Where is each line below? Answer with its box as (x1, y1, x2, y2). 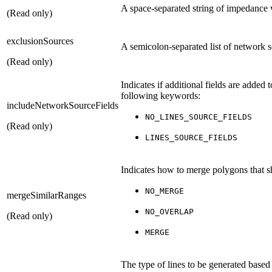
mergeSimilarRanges (7, 189, 86, 200)
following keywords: (121, 90, 200, 101)
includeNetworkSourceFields (7, 100, 118, 110)
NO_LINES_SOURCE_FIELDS (145, 112, 252, 121)
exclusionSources (7, 35, 73, 46)
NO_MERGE (145, 186, 184, 195)
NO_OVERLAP (145, 206, 194, 216)
